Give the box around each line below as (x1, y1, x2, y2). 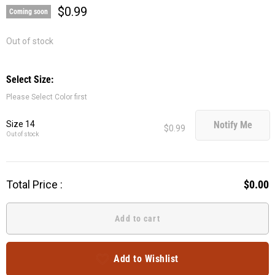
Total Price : (6, 177, 63, 191)
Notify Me (213, 119, 252, 131)
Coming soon (9, 7, 48, 16)
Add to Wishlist (114, 252, 179, 265)
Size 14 (6, 118, 35, 129)
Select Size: (6, 73, 53, 85)
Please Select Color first (6, 92, 87, 101)
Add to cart (115, 213, 160, 223)
